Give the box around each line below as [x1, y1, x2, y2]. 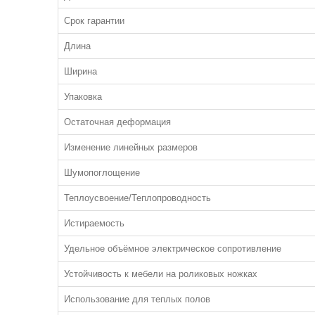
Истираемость [64, 218, 124, 229]
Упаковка [64, 91, 102, 102]
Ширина [64, 66, 97, 77]
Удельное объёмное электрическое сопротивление [64, 243, 281, 254]
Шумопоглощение [64, 167, 140, 178]
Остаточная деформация [64, 117, 171, 127]
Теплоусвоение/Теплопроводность [64, 193, 211, 203]
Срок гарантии [64, 15, 124, 26]
